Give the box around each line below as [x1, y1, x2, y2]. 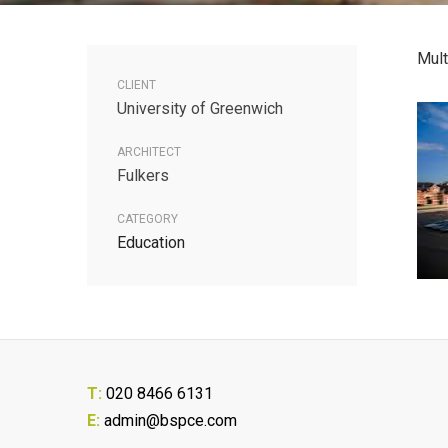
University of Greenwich [117, 99, 283, 119]
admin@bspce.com [100, 411, 237, 431]
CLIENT [117, 78, 156, 93]
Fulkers [117, 166, 169, 186]
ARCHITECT [117, 145, 181, 160]
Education [117, 233, 185, 253]
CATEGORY [117, 212, 178, 227]
